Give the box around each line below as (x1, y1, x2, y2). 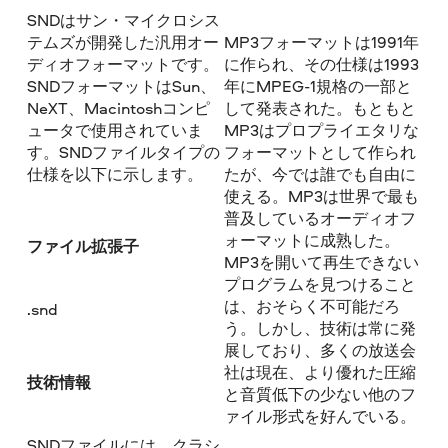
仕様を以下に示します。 (27, 162, 204, 185)
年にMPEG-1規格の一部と (223, 74, 412, 97)
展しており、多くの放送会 (223, 338, 416, 361)
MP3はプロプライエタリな (223, 118, 419, 141)
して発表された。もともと (223, 96, 416, 119)
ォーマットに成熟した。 (223, 228, 400, 251)
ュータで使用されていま (27, 118, 204, 141)
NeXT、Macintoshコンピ (27, 96, 211, 119)
